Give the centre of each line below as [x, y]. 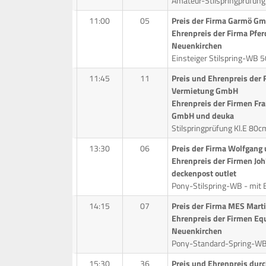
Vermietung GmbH [205, 90]
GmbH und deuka [202, 115]
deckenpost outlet [204, 173]
